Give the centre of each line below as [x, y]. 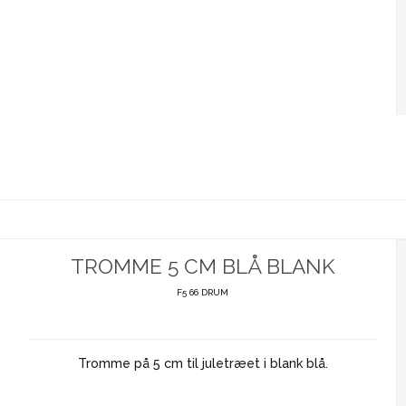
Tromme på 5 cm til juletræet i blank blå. [203, 363]
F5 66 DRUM [203, 292]
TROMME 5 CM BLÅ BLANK [203, 266]
